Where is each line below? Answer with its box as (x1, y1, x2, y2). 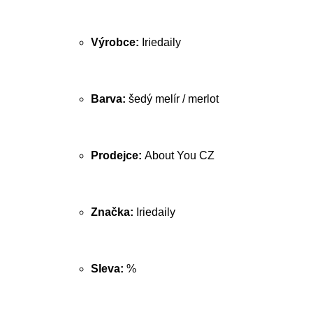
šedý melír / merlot (129, 93, 219, 105)
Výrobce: (91, 36, 142, 48)
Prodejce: (91, 150, 145, 161)
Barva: (91, 93, 129, 105)
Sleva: (91, 263, 126, 275)
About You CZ (145, 150, 214, 161)
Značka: (91, 206, 136, 218)
